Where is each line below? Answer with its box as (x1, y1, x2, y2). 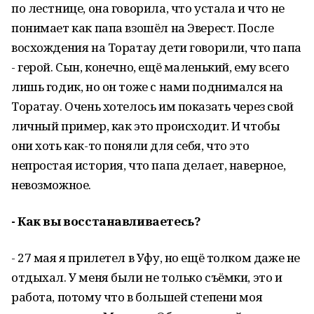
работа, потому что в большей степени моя (11, 289, 263, 305)
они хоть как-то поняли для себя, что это (11, 137, 250, 153)
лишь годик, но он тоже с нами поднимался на (11, 78, 283, 95)
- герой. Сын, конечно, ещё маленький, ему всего (11, 59, 289, 75)
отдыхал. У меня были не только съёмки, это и (11, 269, 282, 285)
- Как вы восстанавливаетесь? (11, 213, 201, 229)
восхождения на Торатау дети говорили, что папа (11, 39, 301, 55)
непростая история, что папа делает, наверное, (11, 157, 286, 173)
